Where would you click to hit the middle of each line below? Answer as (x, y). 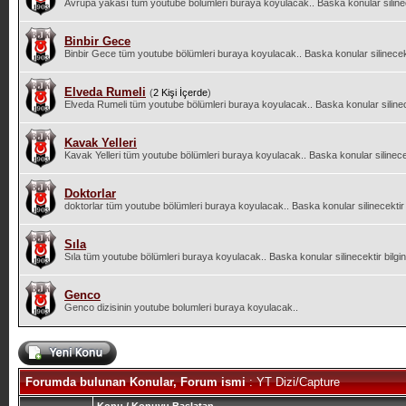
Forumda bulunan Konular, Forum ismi (135, 382)
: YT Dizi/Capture (292, 382)
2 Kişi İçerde (180, 92)
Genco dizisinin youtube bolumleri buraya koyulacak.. (181, 307)
